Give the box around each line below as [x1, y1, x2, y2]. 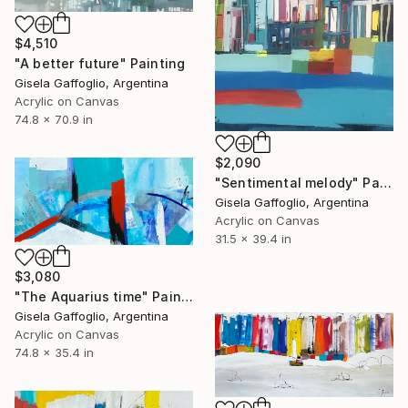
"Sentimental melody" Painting [379, 174, 392, 190]
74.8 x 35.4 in [15, 344, 94, 360]
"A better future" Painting [15, 56, 186, 72]
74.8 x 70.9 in [15, 112, 93, 127]
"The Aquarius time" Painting [180, 288, 193, 304]
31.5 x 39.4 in [215, 230, 291, 246]
